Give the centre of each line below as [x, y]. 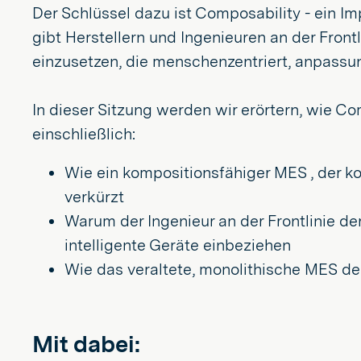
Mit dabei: [86, 344]
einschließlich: [84, 134]
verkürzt [94, 197]
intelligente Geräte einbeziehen [178, 245]
